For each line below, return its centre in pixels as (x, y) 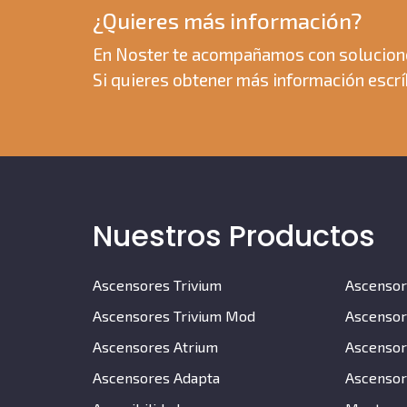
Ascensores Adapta (156, 378)
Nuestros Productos (234, 236)
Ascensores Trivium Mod (174, 316)
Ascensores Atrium (155, 347)
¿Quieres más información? (227, 21)
